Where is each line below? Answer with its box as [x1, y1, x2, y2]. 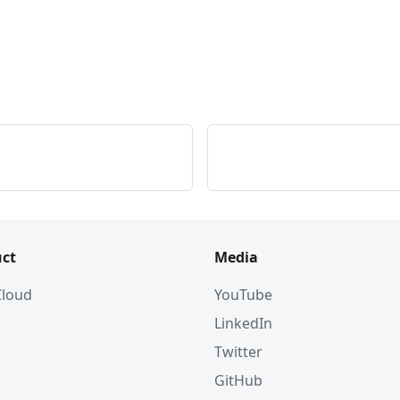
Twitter [214, 342, 262, 362]
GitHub [214, 371, 262, 390]
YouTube [214, 285, 272, 304]
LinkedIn [214, 313, 272, 333]
